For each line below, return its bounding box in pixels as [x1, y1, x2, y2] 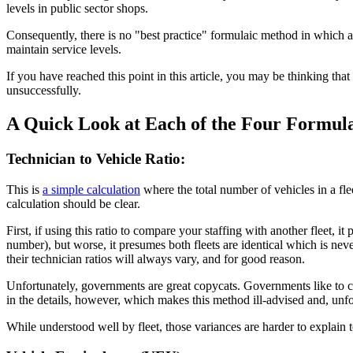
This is [6, 182, 43, 196]
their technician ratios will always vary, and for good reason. [6, 251, 305, 266]
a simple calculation [43, 182, 140, 196]
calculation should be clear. [6, 196, 140, 210]
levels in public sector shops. [6, 2, 148, 16]
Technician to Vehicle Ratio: [6, 150, 185, 168]
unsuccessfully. [6, 84, 81, 98]
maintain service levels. [6, 43, 121, 57]
